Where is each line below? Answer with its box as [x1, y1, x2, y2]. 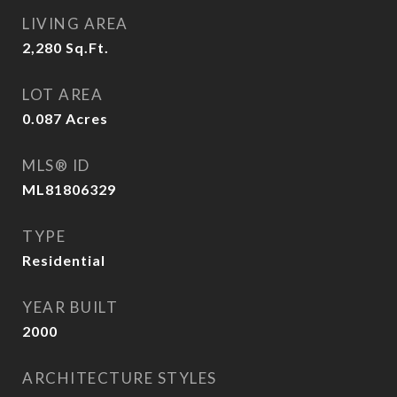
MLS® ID [22, 156, 90, 175]
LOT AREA [22, 85, 103, 104]
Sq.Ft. [66, 39, 109, 56]
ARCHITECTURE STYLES [22, 369, 217, 387]
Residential [22, 252, 105, 269]
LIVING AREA [22, 14, 128, 33]
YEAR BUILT [22, 298, 118, 316]
